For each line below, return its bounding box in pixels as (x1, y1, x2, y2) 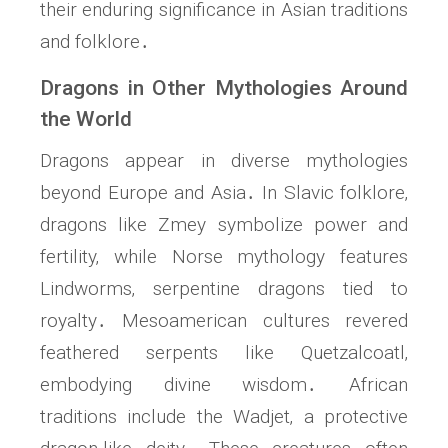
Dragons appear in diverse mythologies (40, 149, 408, 173)
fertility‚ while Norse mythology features (40, 245, 408, 269)
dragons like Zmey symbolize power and (40, 213, 408, 237)
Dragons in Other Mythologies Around (40, 76, 408, 101)
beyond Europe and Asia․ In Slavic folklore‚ (40, 181, 408, 205)
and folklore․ (40, 30, 150, 54)
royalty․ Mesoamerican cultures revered (40, 309, 408, 333)
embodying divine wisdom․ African (40, 373, 408, 397)
